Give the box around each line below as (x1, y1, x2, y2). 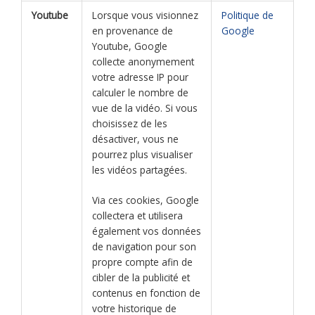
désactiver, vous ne (91, 131, 179, 146)
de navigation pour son (91, 240, 196, 254)
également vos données (91, 224, 201, 238)
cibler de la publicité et (91, 271, 190, 285)
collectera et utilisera (91, 209, 183, 223)
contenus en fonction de (91, 286, 200, 300)
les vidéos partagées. (91, 162, 187, 176)
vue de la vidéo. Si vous (91, 101, 198, 115)
